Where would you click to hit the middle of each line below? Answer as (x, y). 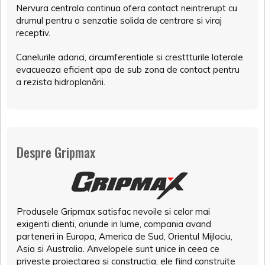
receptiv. (33, 33)
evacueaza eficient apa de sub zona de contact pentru (128, 70)
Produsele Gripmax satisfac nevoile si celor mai (113, 212)
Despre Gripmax (56, 152)
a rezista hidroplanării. (61, 82)
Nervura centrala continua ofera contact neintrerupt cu (127, 8)
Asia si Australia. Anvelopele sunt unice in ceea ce (118, 249)
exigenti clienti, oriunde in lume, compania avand (114, 224)
